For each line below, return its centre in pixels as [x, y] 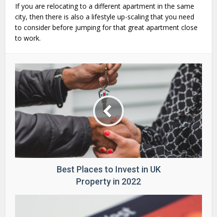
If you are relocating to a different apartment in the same [105, 6]
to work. [28, 38]
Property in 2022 [108, 182]
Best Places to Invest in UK [108, 170]
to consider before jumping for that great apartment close [107, 28]
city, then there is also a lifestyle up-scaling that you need [105, 17]
